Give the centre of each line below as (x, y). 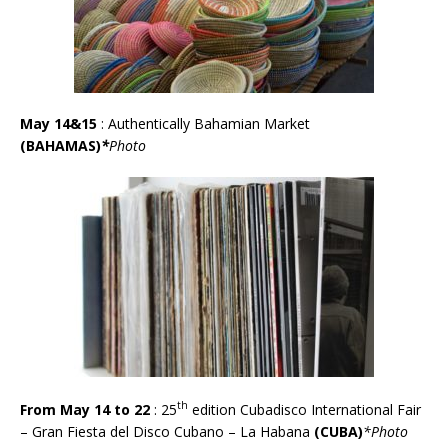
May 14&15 (60, 123)
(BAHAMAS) (60, 145)
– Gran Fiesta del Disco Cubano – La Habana (165, 431)
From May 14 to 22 (87, 409)
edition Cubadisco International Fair (304, 409)
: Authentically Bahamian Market (205, 123)
